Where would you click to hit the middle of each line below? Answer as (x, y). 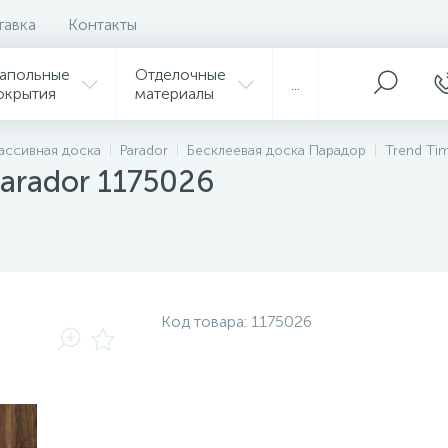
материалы (174, 93)
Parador (144, 150)
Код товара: (206, 321)
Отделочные (180, 74)
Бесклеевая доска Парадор (276, 150)
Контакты (102, 24)
